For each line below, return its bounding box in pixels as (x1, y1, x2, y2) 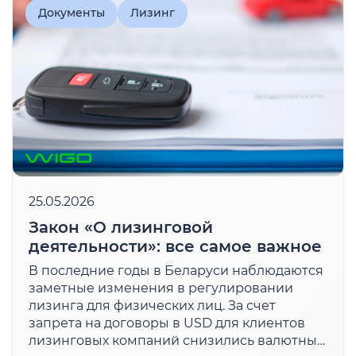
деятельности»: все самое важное (29, 237, 322, 256)
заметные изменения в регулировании (29, 281, 293, 296)
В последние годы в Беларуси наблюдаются (29, 263, 323, 278)
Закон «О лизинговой (29, 218, 213, 237)
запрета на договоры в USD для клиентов (29, 315, 305, 331)
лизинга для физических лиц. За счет (29, 298, 276, 313)
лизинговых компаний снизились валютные (29, 333, 325, 348)
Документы (38, 6, 105, 20)
